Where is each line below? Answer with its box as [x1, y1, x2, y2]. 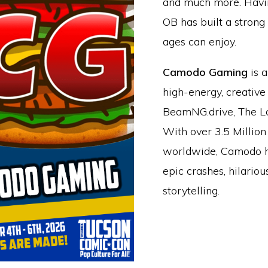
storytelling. [163, 184, 220, 197]
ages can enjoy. [163, 35, 236, 48]
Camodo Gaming [163, 65, 248, 79]
